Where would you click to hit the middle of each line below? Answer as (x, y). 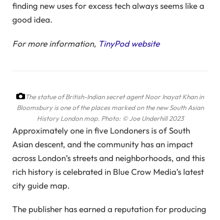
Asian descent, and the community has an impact (103, 144)
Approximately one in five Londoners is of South (101, 130)
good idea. (32, 20)
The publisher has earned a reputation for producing (109, 209)
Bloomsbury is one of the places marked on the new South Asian (110, 107)
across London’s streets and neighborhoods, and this (109, 158)
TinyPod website (129, 43)
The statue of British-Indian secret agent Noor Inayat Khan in (114, 96)
